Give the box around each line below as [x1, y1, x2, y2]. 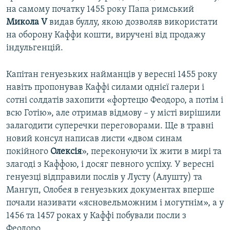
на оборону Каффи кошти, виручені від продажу [6, 30, 205, 40]
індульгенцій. [6, 43, 63, 53]
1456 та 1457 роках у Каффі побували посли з [6, 210, 186, 221]
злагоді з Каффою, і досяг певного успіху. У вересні [6, 159, 214, 169]
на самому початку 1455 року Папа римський [6, 4, 194, 14]
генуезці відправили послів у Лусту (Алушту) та [6, 172, 202, 182]
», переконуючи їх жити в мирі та [82, 146, 222, 157]
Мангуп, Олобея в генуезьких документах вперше [6, 185, 215, 195]
